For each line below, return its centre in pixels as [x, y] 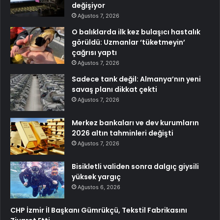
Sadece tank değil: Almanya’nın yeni [136, 79]
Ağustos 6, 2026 [99, 187]
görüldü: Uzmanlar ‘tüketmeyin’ [128, 42]
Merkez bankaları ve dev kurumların [135, 123]
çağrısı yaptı [94, 53]
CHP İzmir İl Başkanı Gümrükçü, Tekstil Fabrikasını [99, 210]
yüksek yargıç [96, 177]
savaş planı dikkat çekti [114, 90]
